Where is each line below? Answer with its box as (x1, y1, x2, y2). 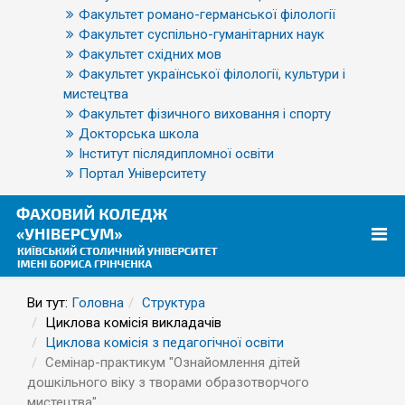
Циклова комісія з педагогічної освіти (45, 334, 284, 351)
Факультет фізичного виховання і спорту (79, 106, 331, 122)
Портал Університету (79, 165, 206, 182)
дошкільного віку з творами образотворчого (27, 374, 309, 391)
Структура (142, 295, 205, 311)
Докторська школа (79, 126, 199, 142)
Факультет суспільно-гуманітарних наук (79, 26, 325, 42)
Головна (71, 295, 124, 311)
